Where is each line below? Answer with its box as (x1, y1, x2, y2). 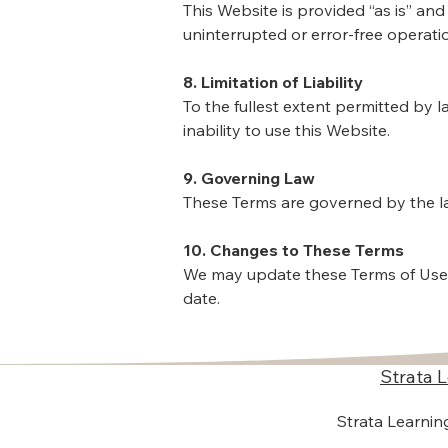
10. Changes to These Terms (183, 240, 404, 260)
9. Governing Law (183, 168, 315, 188)
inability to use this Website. (183, 120, 390, 140)
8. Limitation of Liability (183, 72, 363, 92)
